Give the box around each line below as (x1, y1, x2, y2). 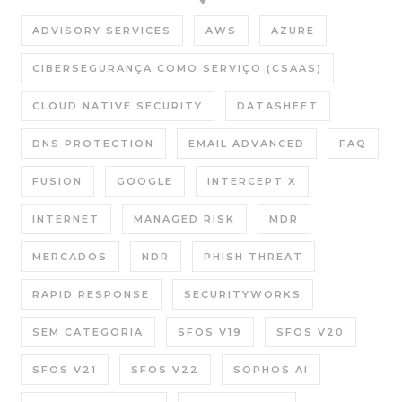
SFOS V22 (131, 363, 199, 376)
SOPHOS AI (233, 363, 309, 376)
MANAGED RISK (134, 212, 235, 225)
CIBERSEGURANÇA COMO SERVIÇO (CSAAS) (32, 61, 322, 74)
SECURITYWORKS (184, 287, 301, 301)
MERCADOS (32, 249, 108, 263)
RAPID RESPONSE (32, 287, 150, 301)
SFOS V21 (32, 363, 97, 376)
